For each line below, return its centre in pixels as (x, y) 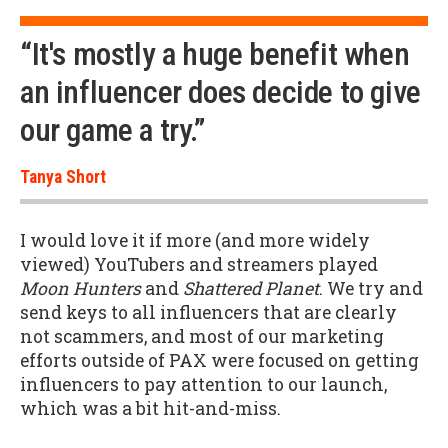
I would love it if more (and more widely (195, 241)
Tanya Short (63, 177)
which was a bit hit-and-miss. (150, 409)
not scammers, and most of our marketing (202, 337)
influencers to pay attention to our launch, (203, 385)
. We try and (371, 289)
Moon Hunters (80, 289)
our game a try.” (112, 130)
